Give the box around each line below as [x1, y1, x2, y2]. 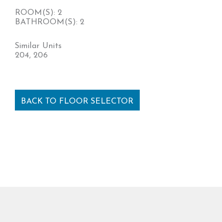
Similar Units [15, 42, 61, 50]
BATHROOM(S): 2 [15, 18, 84, 27]
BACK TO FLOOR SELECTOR [21, 97, 134, 106]
